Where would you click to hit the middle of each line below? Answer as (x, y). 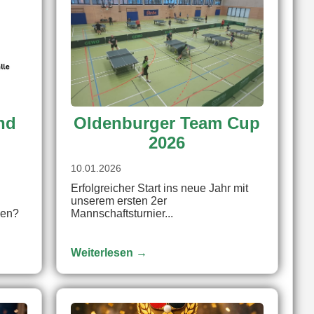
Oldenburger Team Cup (167, 123)
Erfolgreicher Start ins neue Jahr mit (159, 188)
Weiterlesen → (109, 252)
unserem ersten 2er (118, 200)
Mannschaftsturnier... (122, 213)
